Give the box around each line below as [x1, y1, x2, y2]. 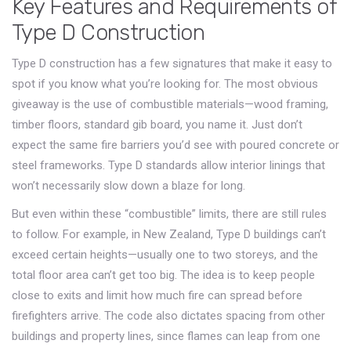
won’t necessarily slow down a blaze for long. [12, 179, 245, 194]
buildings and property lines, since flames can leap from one [12, 329, 320, 344]
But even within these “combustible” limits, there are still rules [12, 207, 327, 222]
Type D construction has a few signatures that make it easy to [12, 56, 332, 71]
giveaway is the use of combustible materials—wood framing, [12, 97, 328, 112]
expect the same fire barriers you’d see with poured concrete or [12, 138, 339, 153]
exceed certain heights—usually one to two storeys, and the [12, 248, 318, 262]
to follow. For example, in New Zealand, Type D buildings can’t [12, 227, 326, 242]
